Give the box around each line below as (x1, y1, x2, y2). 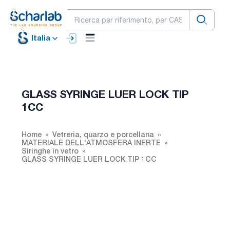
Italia (31, 33, 50, 43)
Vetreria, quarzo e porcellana (52, 129, 154, 139)
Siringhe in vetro (22, 146, 79, 155)
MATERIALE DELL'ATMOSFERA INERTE (22, 138, 161, 147)
